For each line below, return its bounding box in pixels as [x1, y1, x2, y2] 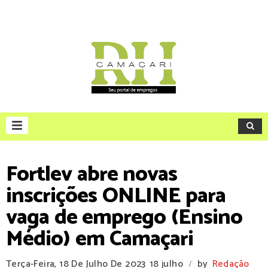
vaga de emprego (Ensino [6, 200, 242, 235]
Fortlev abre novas [6, 157, 177, 192]
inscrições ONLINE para [6, 178, 226, 214]
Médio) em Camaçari [6, 221, 193, 257]
